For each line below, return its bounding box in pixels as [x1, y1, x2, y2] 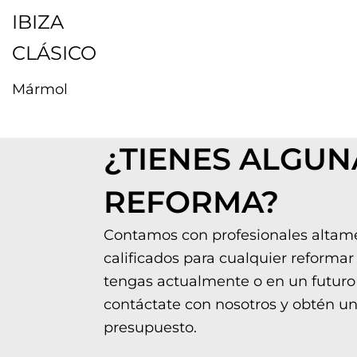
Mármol [12, 80, 68, 99]
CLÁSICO [12, 41, 96, 65]
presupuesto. [104, 319, 197, 337]
